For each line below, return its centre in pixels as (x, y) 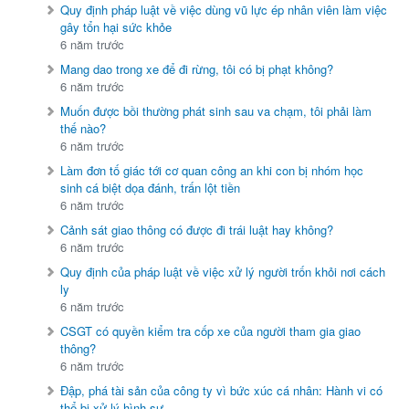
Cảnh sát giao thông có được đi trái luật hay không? (197, 230)
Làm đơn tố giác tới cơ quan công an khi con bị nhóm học (212, 171)
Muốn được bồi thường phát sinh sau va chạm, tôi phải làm (216, 111)
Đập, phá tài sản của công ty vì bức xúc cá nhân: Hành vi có (222, 391)
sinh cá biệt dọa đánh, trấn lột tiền (151, 188)
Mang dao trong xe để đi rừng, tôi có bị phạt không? (197, 69)
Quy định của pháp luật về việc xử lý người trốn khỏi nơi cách (223, 272)
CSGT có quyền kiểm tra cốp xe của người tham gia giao (211, 331)
